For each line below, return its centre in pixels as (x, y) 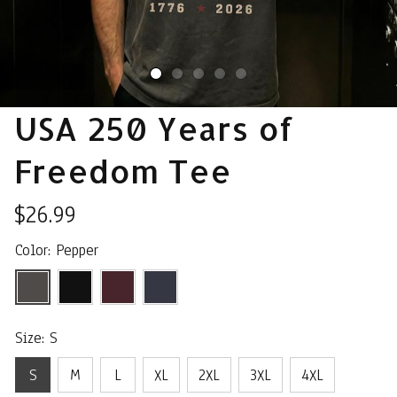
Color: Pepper (57, 250)
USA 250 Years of (154, 128)
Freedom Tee (123, 171)
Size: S (36, 338)
